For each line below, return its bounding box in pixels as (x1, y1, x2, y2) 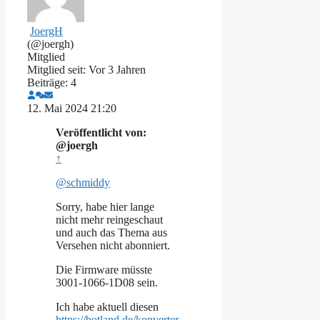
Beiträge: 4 (27, 76, 76, 89)
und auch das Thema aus (56, 226, 167, 239)
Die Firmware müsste (56, 263, 152, 276)
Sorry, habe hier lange (56, 200, 154, 213)
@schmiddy (56, 176, 110, 189)
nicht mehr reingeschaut (56, 213, 163, 226)
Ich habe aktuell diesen (56, 300, 159, 313)
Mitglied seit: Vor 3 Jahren (27, 63, 146, 76)
